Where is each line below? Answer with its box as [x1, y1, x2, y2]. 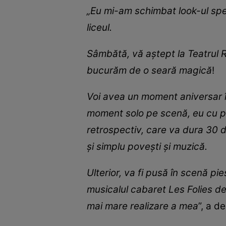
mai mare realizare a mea [87, 200, 198, 212]
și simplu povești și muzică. [87, 141, 207, 153]
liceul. [87, 22, 112, 34]
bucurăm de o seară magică [87, 65, 212, 77]
